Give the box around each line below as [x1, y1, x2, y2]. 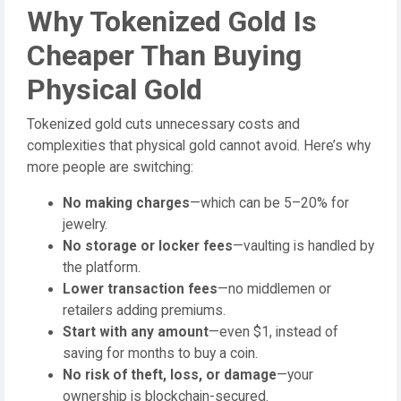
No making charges [63, 195, 190, 212]
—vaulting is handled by [233, 238, 374, 255]
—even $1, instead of [209, 324, 338, 341]
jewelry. [63, 217, 107, 234]
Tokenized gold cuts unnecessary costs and [27, 116, 300, 133]
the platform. [63, 260, 141, 277]
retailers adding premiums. [63, 303, 226, 320]
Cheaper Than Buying [27, 38, 302, 73]
